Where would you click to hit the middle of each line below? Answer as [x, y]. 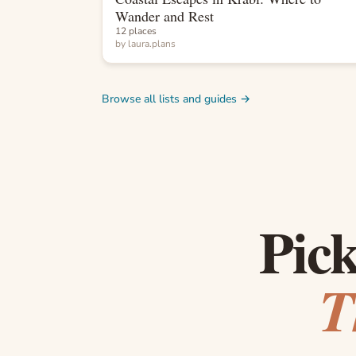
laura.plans [152, 43]
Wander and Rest [164, 15]
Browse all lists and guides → [176, 99]
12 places [136, 31]
